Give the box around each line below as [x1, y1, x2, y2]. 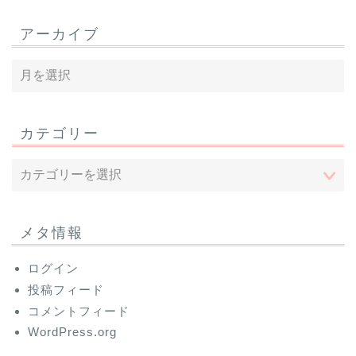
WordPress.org [28, 325, 117, 339]
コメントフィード [28, 304, 130, 319]
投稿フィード [28, 283, 104, 297]
